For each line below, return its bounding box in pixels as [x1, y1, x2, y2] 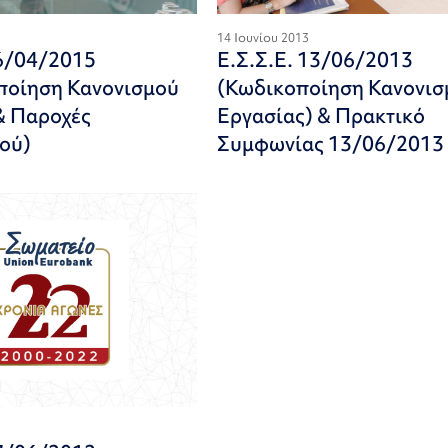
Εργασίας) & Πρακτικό [216, 102, 425, 129]
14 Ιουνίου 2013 [216, 29, 309, 46]
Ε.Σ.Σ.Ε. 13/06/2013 [216, 46, 413, 73]
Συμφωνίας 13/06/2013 [216, 130, 444, 157]
